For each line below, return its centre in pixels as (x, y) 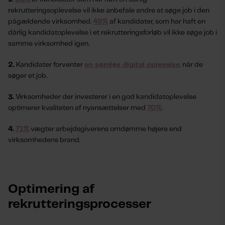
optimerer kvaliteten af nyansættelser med (78, 108)
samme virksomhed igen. (49, 44)
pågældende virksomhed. (50, 22)
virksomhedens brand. (44, 140)
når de (192, 65)
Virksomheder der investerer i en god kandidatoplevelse (105, 97)
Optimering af (51, 189)
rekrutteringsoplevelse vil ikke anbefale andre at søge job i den (109, 11)
